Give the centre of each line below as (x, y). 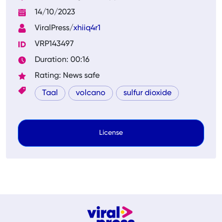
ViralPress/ (54, 28)
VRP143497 (54, 44)
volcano (91, 93)
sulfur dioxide (147, 93)
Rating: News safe (67, 76)
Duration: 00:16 (62, 60)
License (111, 133)
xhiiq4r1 (87, 28)
